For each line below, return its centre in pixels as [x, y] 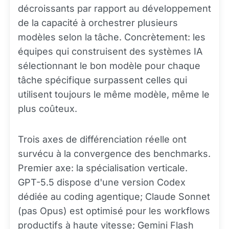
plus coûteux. [48, 109]
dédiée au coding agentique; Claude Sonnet [114, 197]
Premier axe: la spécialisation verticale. [103, 168]
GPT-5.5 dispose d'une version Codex [102, 182]
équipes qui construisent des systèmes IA [110, 51]
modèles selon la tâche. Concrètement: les [112, 37]
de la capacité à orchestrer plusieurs [98, 23]
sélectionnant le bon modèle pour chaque [109, 66]
